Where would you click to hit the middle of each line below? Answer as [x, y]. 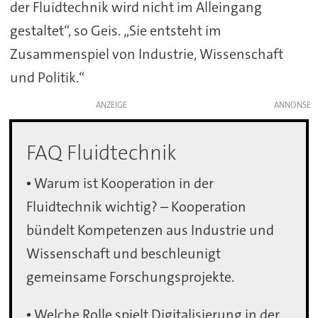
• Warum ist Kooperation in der [120, 183]
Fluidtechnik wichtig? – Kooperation [137, 207]
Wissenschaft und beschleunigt [124, 254]
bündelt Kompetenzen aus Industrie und [150, 230]
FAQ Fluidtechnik [102, 152]
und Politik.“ [47, 78]
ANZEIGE [111, 105]
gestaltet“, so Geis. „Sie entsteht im [115, 31]
